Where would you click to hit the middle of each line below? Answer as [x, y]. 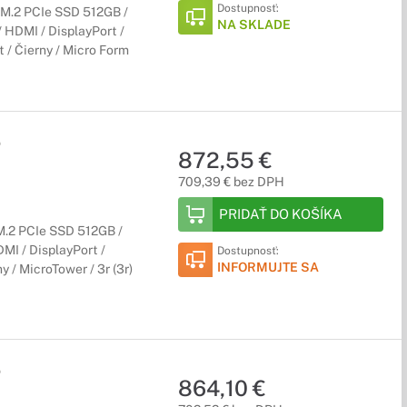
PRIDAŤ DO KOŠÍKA [281, 214]
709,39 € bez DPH [232, 182]
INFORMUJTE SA [268, 267]
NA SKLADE [254, 25]
